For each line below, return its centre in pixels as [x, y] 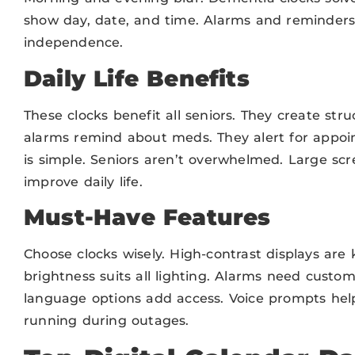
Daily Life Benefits [137, 78]
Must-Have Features [147, 218]
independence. [74, 43]
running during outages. [107, 321]
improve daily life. [83, 181]
